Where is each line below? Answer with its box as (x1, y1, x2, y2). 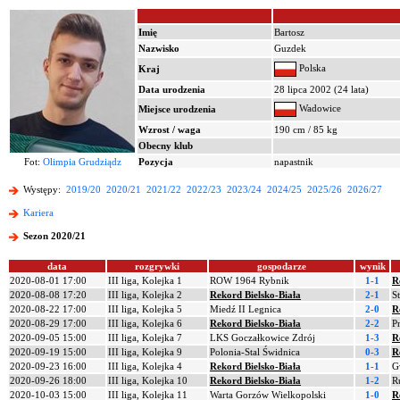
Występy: (21, 184, 66, 196)
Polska (296, 62, 326, 74)
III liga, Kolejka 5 (108, 304, 182, 314)
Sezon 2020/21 (23, 230, 86, 242)
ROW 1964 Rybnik (210, 275, 289, 286)
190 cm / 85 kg (274, 124, 337, 135)
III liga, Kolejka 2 (108, 289, 182, 300)
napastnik (274, 156, 313, 167)
